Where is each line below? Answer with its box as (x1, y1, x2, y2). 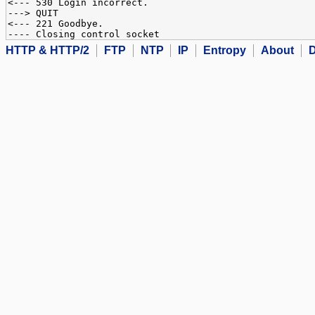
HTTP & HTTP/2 (6, 44, 89, 57)
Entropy (203, 44, 246, 57)
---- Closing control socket (8, 29, 160, 40)
